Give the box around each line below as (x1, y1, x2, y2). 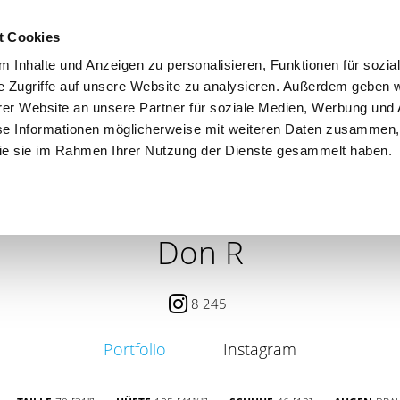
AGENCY (346, 156, 397, 172)
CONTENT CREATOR (103, 156, 223, 172)
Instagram (223, 337, 296, 360)
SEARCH (260, 156, 310, 172)
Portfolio (104, 337, 166, 360)
